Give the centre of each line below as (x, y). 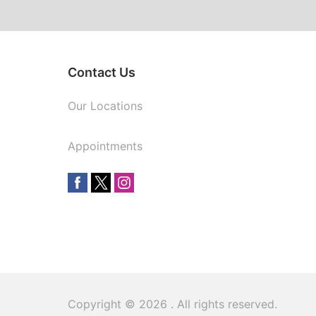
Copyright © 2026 (119, 304)
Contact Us (102, 72)
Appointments (105, 146)
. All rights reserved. (224, 304)
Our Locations (105, 106)
